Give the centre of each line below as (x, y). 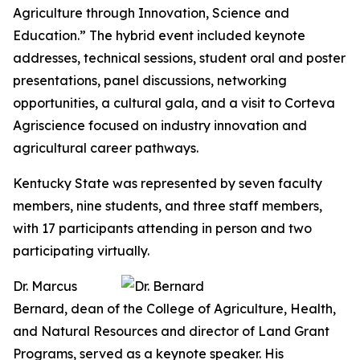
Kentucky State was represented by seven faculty (168, 183)
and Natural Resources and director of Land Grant (171, 331)
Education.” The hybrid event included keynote (159, 35)
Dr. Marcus (45, 286)
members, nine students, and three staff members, (168, 206)
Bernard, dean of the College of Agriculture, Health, (174, 309)
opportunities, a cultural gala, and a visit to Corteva (174, 103)
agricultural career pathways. (106, 148)
